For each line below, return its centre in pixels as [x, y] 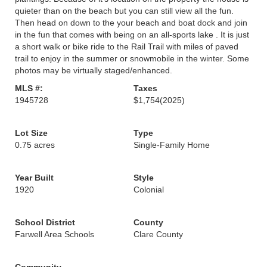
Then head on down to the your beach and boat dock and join [131, 23]
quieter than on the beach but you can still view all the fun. [124, 11]
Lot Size [31, 133]
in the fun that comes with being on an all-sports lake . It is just [132, 35]
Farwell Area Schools [55, 234]
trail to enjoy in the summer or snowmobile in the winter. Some [132, 58]
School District [45, 222]
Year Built [34, 178]
